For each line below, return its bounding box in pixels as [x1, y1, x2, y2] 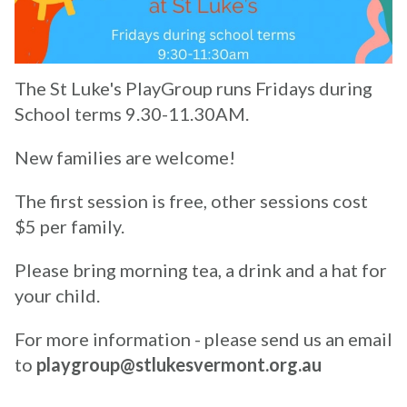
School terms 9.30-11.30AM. [15, 102, 249, 124]
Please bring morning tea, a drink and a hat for [15, 258, 387, 281]
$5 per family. [15, 214, 124, 237]
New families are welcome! [15, 145, 235, 168]
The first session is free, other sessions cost [15, 189, 368, 212]
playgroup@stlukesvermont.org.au [36, 352, 322, 375]
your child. [15, 283, 100, 306]
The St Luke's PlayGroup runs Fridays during [15, 76, 372, 99]
